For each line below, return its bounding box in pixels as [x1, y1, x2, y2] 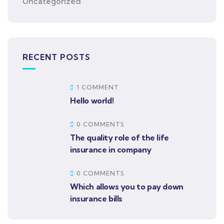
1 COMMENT [76, 83, 119, 91]
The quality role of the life [70, 132, 169, 142]
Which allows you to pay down [70, 181, 183, 191]
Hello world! [70, 95, 114, 105]
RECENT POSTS [22, 52, 90, 62]
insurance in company [70, 144, 151, 154]
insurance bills [70, 193, 122, 203]
